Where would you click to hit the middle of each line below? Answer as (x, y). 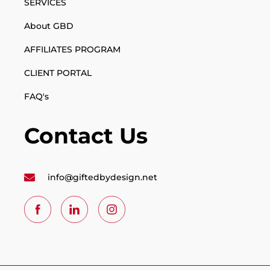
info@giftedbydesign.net (102, 177)
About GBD (49, 26)
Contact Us (86, 136)
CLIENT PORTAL (58, 73)
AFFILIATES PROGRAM (72, 50)
